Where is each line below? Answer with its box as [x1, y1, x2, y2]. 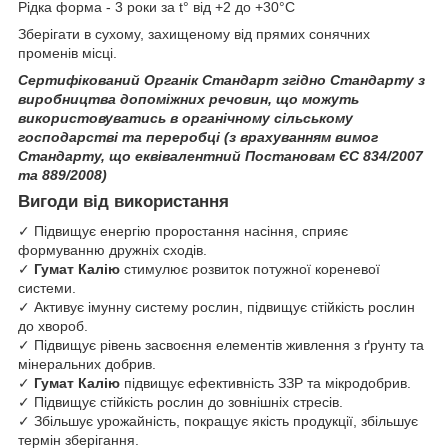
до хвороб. [18, 318, 88, 335]
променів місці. [18, 44, 117, 61]
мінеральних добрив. [18, 356, 156, 373]
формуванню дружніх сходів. [18, 242, 207, 259]
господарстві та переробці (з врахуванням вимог [18, 128, 378, 145]
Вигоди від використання [18, 191, 229, 211]
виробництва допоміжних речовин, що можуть [18, 90, 359, 107]
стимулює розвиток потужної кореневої [120, 261, 380, 278]
